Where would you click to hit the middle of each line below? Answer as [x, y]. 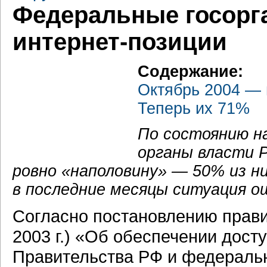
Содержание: [190, 72]
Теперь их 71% [194, 108]
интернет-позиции [120, 42]
